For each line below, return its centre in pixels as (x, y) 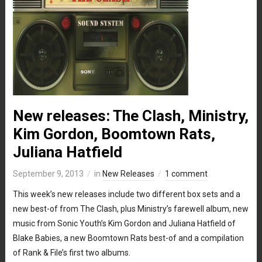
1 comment (186, 173)
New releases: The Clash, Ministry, (130, 116)
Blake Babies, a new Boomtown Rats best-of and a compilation (128, 238)
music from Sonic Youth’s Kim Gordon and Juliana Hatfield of (124, 223)
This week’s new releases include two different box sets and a (126, 194)
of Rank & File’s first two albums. (71, 252)
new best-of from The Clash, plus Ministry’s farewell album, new (130, 208)
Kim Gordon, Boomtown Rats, (114, 134)
